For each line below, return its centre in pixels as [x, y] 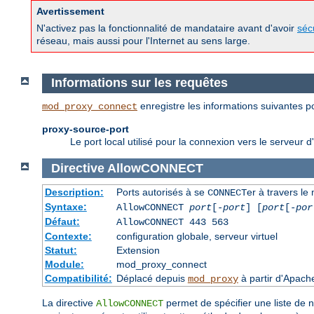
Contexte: [68, 237]
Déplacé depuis [152, 279]
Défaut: [62, 222]
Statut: [61, 251]
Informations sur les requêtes [139, 83]
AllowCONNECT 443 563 [172, 223]
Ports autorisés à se [162, 192]
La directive [69, 303]
